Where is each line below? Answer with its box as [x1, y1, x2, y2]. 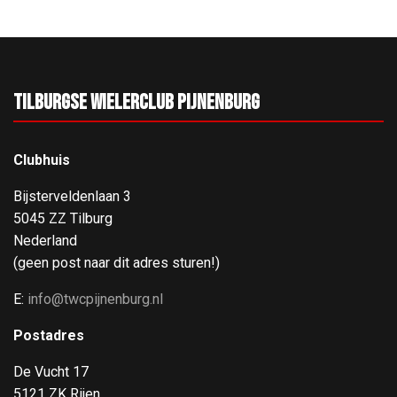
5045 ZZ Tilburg [13, 209, 113, 227]
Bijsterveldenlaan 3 [13, 187, 131, 205]
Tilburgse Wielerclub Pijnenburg [13, 89, 260, 115]
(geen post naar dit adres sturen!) [13, 253, 220, 271]
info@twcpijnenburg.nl [27, 290, 163, 307]
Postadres [13, 326, 84, 344]
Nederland [13, 231, 77, 249]
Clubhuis [13, 151, 70, 168]
